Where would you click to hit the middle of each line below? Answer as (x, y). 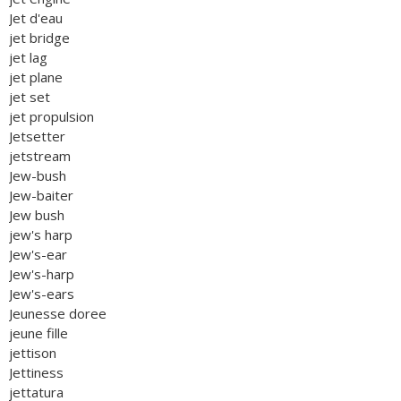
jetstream (40, 156)
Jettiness (36, 372)
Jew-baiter (41, 195)
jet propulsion (51, 116)
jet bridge (39, 38)
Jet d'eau (36, 18)
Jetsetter (37, 136)
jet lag (28, 57)
